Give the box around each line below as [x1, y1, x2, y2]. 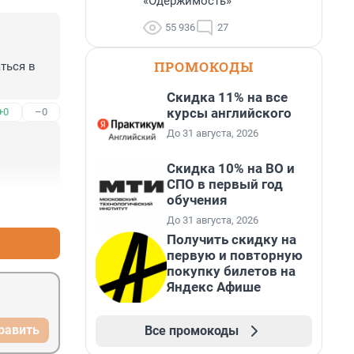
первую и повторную [167, 247, 303, 263]
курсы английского [167, 105, 292, 121]
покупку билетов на [167, 263, 296, 279]
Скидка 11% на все [167, 89, 288, 105]
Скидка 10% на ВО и [167, 160, 295, 176]
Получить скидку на [167, 232, 296, 247]
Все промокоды [144, 323, 239, 338]
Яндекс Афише [167, 279, 261, 295]
